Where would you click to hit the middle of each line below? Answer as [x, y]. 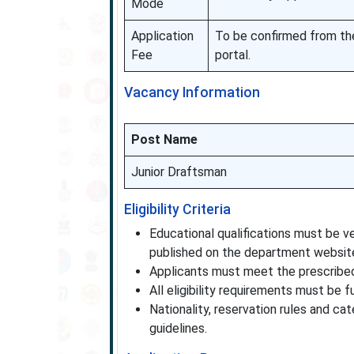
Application [162, 36]
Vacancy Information [192, 92]
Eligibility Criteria [177, 209]
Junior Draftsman [179, 172]
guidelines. [178, 328]
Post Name [164, 139]
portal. [232, 55]
